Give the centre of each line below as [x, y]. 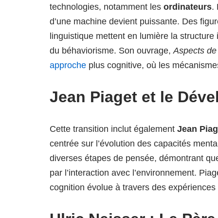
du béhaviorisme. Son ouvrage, [111, 51]
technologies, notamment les [107, 7]
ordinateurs [188, 7]
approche [68, 65]
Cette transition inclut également [113, 129]
